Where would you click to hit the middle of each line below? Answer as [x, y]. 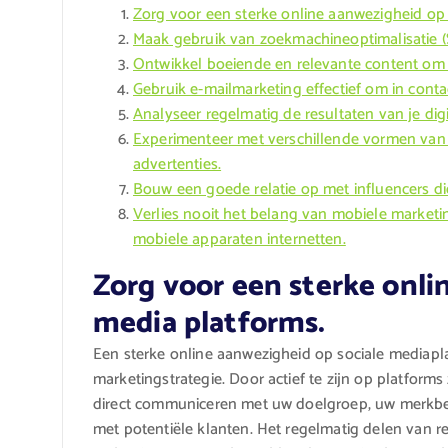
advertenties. [177, 165]
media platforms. [209, 324]
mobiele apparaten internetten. [239, 240]
